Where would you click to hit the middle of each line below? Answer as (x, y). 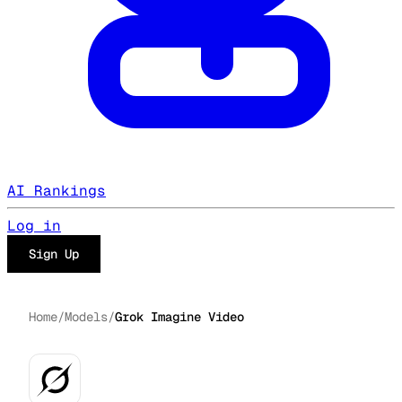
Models (86, 317)
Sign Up (54, 254)
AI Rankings (57, 191)
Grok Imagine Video (179, 317)
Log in (34, 226)
